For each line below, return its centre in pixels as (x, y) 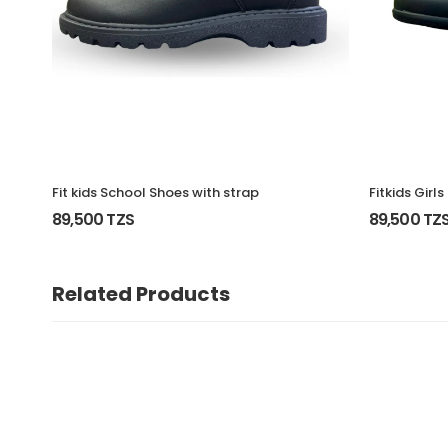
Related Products (141, 293)
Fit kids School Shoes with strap (155, 192)
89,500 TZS (93, 219)
